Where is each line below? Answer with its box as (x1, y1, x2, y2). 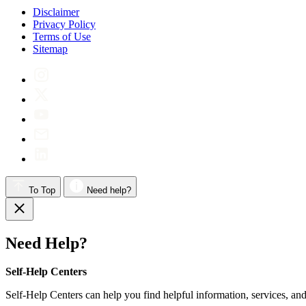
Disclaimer (33, 5, 79, 18)
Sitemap (33, 42, 68, 55)
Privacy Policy (33, 18, 96, 30)
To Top (29, 184, 55, 195)
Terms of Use (33, 30, 91, 42)
